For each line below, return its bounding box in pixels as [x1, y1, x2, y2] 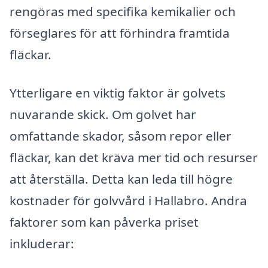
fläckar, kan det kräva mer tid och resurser [10, 148, 258, 166]
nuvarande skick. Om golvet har [10, 105, 196, 123]
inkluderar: [10, 234, 74, 252]
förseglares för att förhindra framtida [10, 24, 230, 41]
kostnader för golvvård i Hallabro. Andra [10, 191, 247, 209]
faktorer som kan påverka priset [10, 213, 199, 230]
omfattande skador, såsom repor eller [10, 127, 232, 144]
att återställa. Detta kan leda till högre [10, 170, 233, 187]
